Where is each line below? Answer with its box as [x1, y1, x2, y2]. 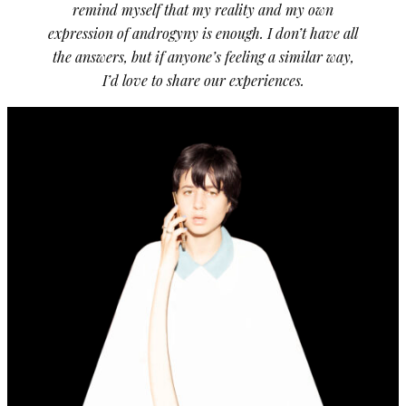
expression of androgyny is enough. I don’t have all [48, 24, 358, 43]
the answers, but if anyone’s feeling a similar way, [52, 47, 354, 67]
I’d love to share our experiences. [101, 71, 304, 91]
